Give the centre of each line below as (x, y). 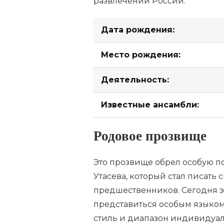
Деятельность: (135, 80)
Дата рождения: (138, 30)
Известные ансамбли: (150, 105)
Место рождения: (141, 55)
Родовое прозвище (150, 138)
